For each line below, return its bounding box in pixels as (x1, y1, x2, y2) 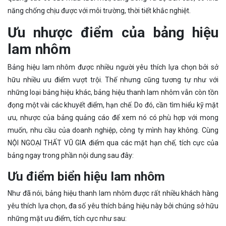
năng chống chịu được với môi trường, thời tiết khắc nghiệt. (8, 7, 191, 15)
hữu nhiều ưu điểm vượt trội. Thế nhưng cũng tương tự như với (8, 76, 218, 84)
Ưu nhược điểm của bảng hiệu (8, 24, 218, 41)
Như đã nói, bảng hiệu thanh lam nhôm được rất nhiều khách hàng (8, 189, 218, 198)
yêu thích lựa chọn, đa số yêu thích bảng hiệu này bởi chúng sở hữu (8, 202, 218, 210)
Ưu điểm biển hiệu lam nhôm (8, 169, 165, 184)
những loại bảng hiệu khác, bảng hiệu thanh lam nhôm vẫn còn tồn (8, 88, 218, 97)
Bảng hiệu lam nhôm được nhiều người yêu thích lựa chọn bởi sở (8, 63, 218, 72)
